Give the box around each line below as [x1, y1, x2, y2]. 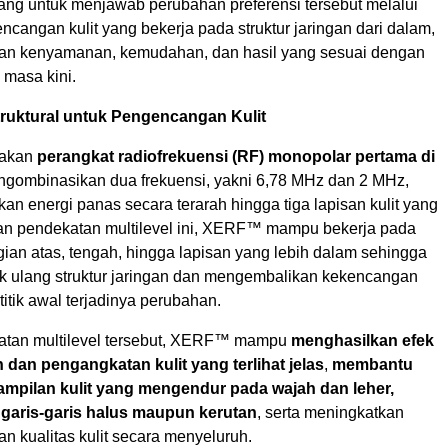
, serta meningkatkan [257, 404, 404, 422]
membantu [332, 356, 413, 374]
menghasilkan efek [291, 332, 434, 350]
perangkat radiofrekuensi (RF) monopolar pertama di [37, 148, 435, 166]
